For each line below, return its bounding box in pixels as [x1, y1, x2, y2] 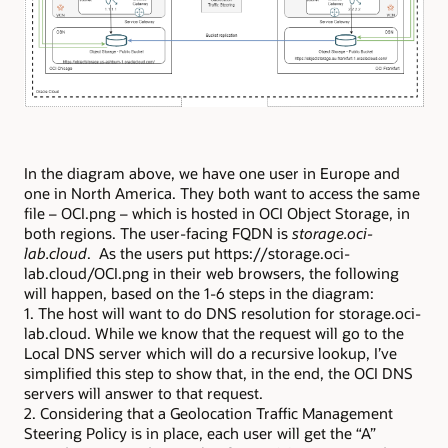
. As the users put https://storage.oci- [87, 243, 350, 264]
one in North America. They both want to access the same [24, 183, 420, 204]
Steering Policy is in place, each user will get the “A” [24, 423, 376, 444]
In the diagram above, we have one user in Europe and [24, 163, 400, 184]
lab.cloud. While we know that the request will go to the [24, 323, 404, 344]
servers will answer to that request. [24, 383, 263, 404]
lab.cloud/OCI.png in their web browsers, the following [24, 263, 399, 284]
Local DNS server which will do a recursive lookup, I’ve [24, 343, 397, 364]
